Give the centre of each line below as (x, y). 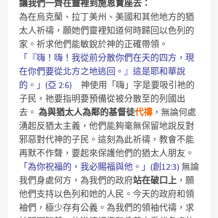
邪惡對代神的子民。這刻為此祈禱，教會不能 (107, 139)
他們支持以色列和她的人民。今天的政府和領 (107, 194)
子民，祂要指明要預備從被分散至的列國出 (102, 99)
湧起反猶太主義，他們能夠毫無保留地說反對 (107, 126)
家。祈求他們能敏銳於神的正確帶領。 (93, 44)
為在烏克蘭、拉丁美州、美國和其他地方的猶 (107, 17)
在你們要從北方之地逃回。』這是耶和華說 (102, 71)
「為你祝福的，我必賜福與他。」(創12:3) (99, 167)
